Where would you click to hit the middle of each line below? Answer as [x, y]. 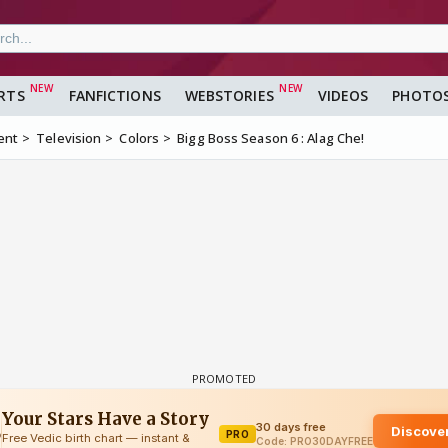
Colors [139, 138]
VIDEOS [343, 96]
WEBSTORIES [229, 96]
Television [69, 138]
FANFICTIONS [114, 96]
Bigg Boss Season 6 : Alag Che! [271, 138]
